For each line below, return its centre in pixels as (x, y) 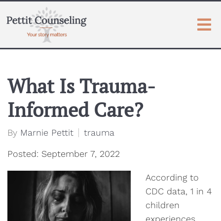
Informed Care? (75, 109)
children (163, 205)
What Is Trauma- (81, 86)
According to (172, 177)
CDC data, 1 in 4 (179, 191)
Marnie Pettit (47, 132)
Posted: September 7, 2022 (64, 154)
